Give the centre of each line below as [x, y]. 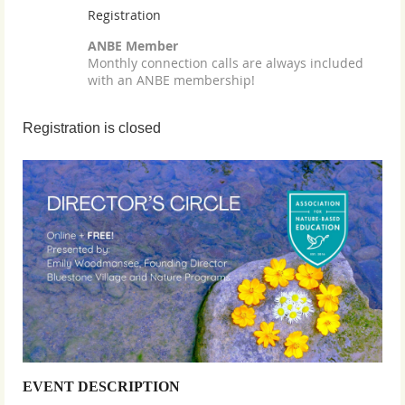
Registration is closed [92, 127]
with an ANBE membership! [171, 80]
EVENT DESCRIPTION [101, 386]
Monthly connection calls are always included [226, 62]
